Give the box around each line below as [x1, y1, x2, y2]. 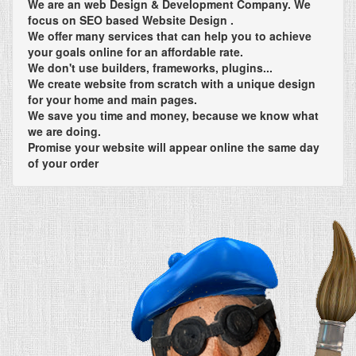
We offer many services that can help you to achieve [28, 27, 311, 44]
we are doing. [28, 122, 101, 139]
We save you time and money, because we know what [28, 106, 319, 123]
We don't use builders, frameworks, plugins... [28, 59, 273, 75]
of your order [28, 154, 99, 171]
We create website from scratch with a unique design [28, 75, 315, 91]
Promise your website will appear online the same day [28, 138, 319, 155]
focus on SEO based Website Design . [28, 11, 234, 28]
